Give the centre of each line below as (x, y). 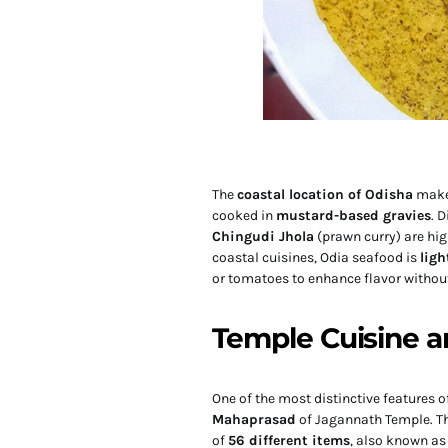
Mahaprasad (254, 419)
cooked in (244, 215)
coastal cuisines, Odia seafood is (316, 257)
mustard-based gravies (353, 215)
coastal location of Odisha (325, 194)
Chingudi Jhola (263, 236)
